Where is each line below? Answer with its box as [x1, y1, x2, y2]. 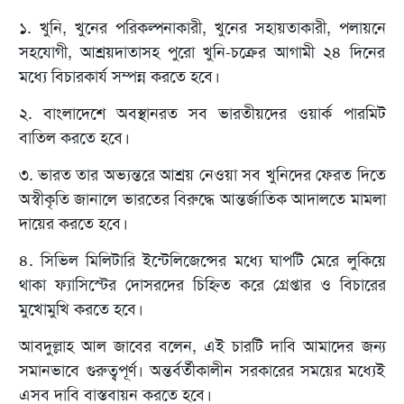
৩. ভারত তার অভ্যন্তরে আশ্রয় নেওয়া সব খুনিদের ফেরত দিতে [18, 164, 386, 187]
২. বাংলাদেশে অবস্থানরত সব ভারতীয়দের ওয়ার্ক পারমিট [18, 103, 386, 125]
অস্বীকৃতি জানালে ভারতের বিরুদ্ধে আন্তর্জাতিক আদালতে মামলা [18, 188, 386, 211]
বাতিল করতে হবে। [18, 127, 130, 150]
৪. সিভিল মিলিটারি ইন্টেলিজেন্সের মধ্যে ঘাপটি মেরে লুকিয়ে [18, 250, 386, 272]
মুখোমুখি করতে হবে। [18, 298, 143, 321]
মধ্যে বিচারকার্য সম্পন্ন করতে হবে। [18, 66, 220, 88]
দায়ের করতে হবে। [18, 213, 128, 235]
